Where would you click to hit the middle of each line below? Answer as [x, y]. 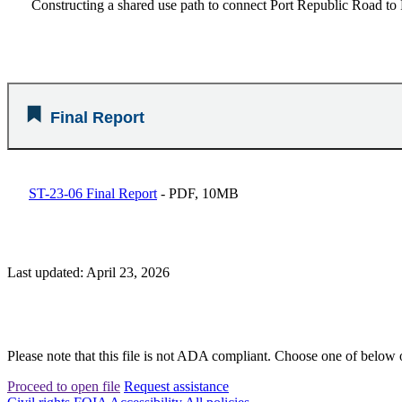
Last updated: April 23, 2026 [88, 272]
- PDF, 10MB [198, 193]
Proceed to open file [64, 386]
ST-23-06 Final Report [93, 193]
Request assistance [176, 386]
